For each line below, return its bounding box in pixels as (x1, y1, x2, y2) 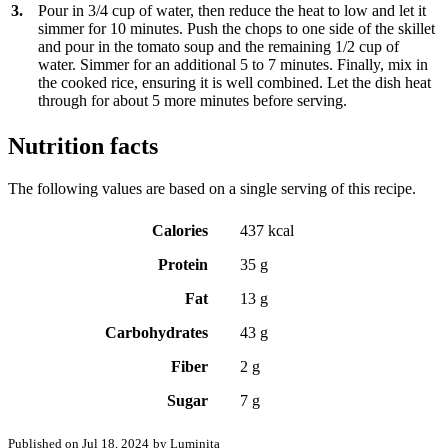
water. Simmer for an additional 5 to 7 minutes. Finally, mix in (38, 56, 428, 74)
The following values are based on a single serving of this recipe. (8, 180, 416, 198)
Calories (152, 222, 208, 240)
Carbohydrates (105, 324, 208, 342)
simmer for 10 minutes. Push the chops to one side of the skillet (38, 20, 435, 38)
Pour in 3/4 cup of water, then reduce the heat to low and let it (38, 2, 426, 20)
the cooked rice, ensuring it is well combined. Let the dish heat (38, 74, 431, 92)
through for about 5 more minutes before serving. (38, 92, 347, 110)
